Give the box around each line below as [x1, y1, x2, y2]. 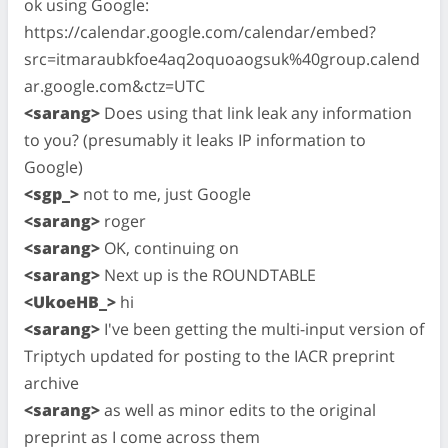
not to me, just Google [79, 182, 251, 205]
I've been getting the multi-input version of [100, 317, 424, 340]
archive [24, 371, 79, 394]
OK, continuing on [100, 236, 239, 259]
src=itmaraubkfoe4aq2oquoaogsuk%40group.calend [24, 47, 420, 70]
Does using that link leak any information [100, 101, 412, 124]
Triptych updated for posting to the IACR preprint [24, 344, 395, 367]
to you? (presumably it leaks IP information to [24, 128, 366, 151]
